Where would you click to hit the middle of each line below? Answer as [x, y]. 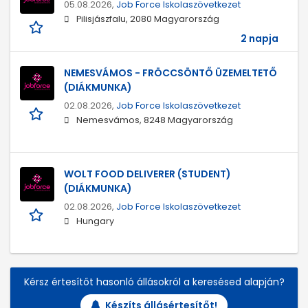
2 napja [260, 39]
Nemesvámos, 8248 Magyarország [155, 120]
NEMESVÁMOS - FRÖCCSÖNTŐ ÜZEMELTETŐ [170, 73]
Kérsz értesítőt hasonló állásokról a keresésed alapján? [154, 282]
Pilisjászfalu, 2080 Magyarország [148, 19]
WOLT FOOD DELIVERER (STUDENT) [147, 174]
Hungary [95, 221]
